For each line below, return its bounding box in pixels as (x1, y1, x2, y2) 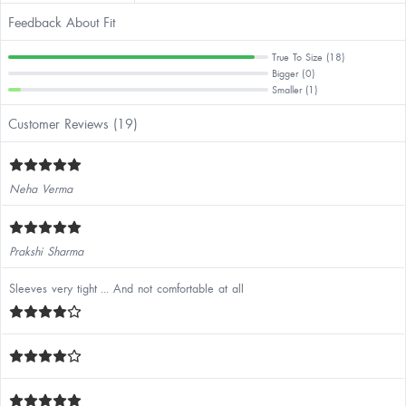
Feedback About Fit (8, 13, 115, 31)
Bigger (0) (271, 66, 315, 80)
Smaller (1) (271, 82, 318, 96)
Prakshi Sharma (9, 243, 83, 259)
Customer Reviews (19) (8, 114, 138, 132)
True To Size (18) (271, 50, 345, 63)
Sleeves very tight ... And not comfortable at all (9, 280, 244, 296)
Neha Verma (9, 180, 72, 197)
